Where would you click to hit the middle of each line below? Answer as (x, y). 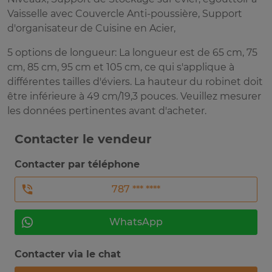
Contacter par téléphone (77, 165)
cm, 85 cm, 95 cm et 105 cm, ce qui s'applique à (121, 67)
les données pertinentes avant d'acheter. (107, 111)
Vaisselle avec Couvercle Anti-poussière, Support (125, 14)
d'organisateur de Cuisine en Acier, (91, 29)
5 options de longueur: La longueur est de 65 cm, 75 (132, 53)
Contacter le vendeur (83, 139)
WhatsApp (136, 222)
